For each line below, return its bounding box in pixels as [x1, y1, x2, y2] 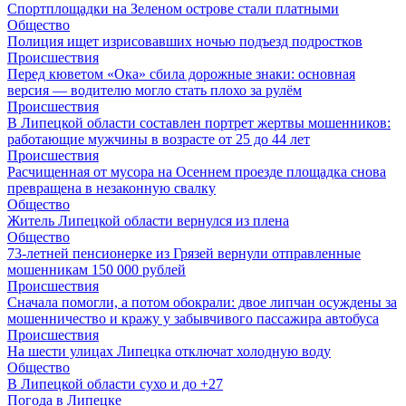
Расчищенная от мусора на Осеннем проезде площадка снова [7, 164, 386, 179]
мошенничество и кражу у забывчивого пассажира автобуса [7, 311, 379, 326]
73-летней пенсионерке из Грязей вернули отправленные [7, 246, 361, 261]
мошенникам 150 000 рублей [7, 262, 186, 277]
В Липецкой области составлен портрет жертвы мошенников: [7, 115, 391, 130]
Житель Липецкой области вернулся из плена [7, 213, 289, 228]
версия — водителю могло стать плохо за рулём [7, 82, 302, 98]
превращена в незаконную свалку [7, 180, 216, 196]
